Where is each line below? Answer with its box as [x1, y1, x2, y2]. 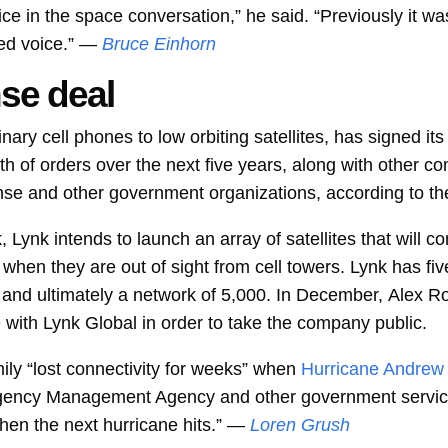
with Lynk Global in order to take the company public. [6, 313, 428, 334]
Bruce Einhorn [102, 34, 217, 55]
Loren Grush [250, 415, 351, 436]
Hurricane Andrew [301, 359, 445, 380]
